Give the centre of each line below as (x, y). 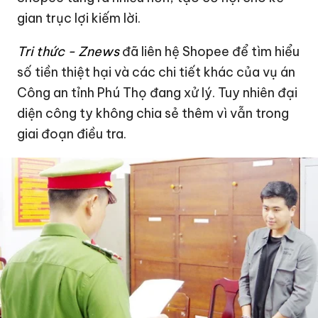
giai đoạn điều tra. (72, 134)
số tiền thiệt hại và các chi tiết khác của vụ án (157, 72)
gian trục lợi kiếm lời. (79, 18)
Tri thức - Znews (70, 52)
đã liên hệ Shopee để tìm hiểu (211, 52)
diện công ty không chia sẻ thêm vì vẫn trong (153, 114)
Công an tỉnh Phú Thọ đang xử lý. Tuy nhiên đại (158, 93)
